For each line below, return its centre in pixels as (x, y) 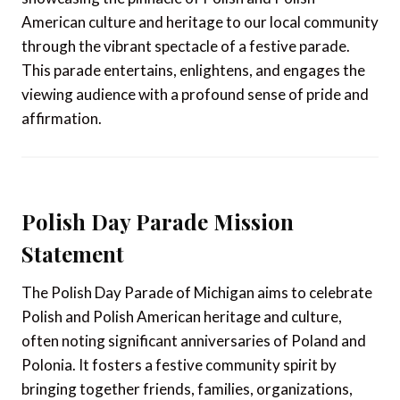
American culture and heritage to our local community (200, 22)
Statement (73, 254)
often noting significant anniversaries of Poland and (194, 341)
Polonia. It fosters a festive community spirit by (179, 365)
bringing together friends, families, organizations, (187, 389)
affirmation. (62, 118)
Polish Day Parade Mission (158, 221)
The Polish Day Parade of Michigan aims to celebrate (197, 292)
